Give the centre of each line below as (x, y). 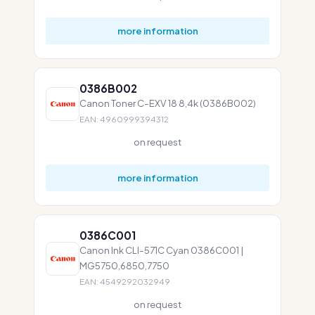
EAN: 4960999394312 (124, 119)
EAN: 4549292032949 (125, 282)
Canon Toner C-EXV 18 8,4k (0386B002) (168, 103)
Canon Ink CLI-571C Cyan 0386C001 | (161, 250)
